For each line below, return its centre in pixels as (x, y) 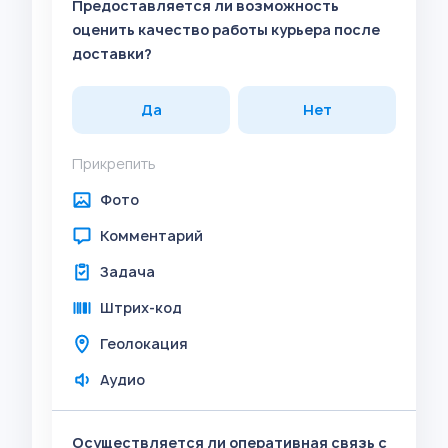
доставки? (112, 53)
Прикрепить (114, 163)
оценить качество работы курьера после (226, 29)
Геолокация (144, 343)
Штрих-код (141, 307)
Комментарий (151, 235)
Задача (127, 271)
